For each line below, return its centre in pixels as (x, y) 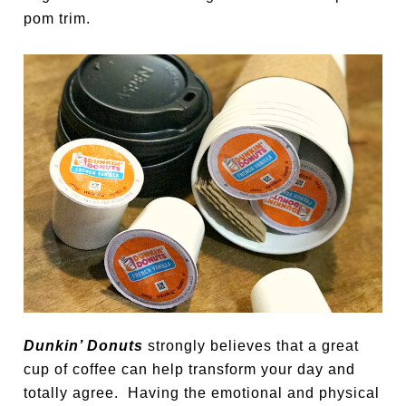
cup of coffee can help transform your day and (190, 369)
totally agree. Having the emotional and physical (202, 392)
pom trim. (58, 19)
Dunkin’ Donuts (84, 345)
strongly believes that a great (251, 345)
